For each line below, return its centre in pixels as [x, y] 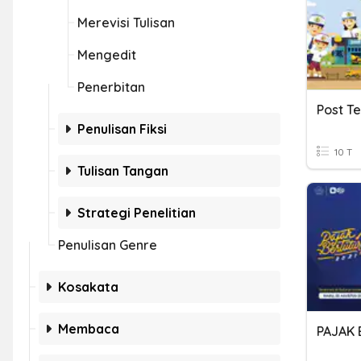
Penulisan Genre [108, 245]
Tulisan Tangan [123, 171]
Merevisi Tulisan [126, 23]
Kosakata [88, 287]
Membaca [89, 329]
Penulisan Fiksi [122, 129]
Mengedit [107, 55]
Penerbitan [111, 87]
